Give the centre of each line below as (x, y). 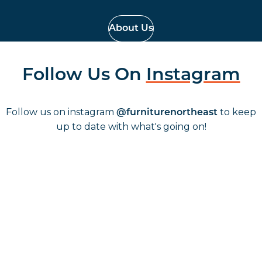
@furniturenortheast (167, 113)
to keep (237, 112)
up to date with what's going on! (131, 127)
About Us (131, 28)
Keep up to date (131, 235)
